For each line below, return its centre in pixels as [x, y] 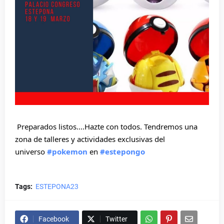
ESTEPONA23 [57, 186]
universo [31, 151]
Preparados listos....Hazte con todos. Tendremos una [107, 126]
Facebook [54, 219]
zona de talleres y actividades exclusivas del [90, 139]
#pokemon [67, 151]
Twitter [116, 219]
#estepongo [122, 151]
